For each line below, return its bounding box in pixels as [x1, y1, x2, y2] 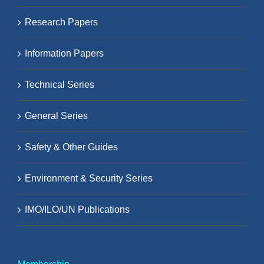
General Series [25, 110, 88, 121]
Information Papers [25, 48, 104, 58]
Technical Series [25, 79, 94, 90]
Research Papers [25, 16, 98, 27]
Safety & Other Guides [25, 141, 118, 152]
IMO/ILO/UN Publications [25, 204, 130, 214]
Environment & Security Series [25, 173, 153, 183]
